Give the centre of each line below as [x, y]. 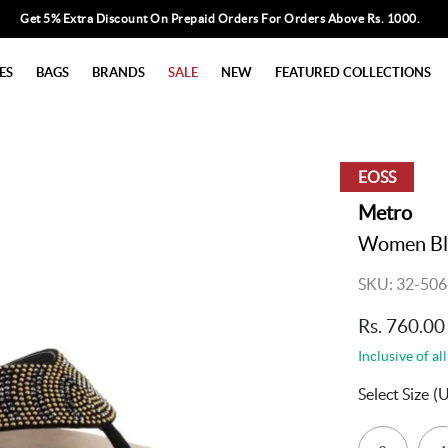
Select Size [393, 394]
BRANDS [118, 72]
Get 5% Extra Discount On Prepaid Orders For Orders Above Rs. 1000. [220, 18]
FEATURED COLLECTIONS [353, 72]
